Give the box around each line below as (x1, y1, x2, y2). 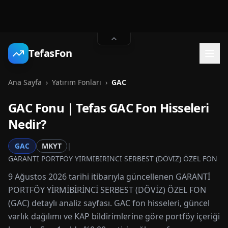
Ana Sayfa (8, 77, 42, 87)
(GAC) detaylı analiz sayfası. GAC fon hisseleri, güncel (8, 197, 210, 209)
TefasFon (28, 46, 72, 60)
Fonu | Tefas (32, 99, 109, 116)
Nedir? (8, 116, 46, 132)
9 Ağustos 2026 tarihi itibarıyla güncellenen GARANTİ (8, 171, 210, 182)
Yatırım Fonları (52, 77, 101, 87)
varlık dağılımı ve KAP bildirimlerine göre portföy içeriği (8, 211, 220, 222)
